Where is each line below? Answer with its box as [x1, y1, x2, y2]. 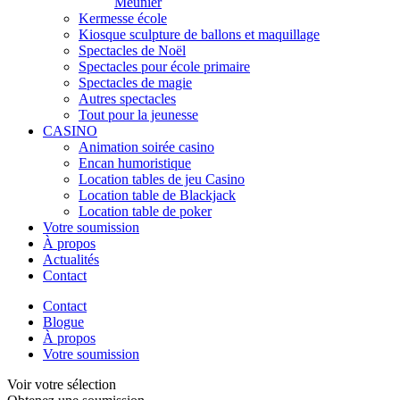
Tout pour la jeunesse [79, 107, 198, 123]
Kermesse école [79, 11, 167, 27]
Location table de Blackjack [79, 187, 236, 204]
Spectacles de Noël [79, 43, 186, 59]
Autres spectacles [79, 91, 176, 107]
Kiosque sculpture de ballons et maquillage [79, 27, 320, 43]
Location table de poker [79, 204, 212, 220]
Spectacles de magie [79, 75, 192, 91]
